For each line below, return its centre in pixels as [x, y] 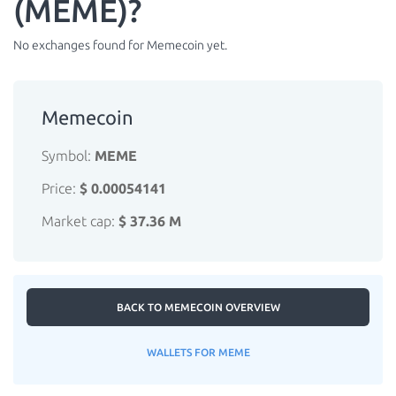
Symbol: [68, 156]
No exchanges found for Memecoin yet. [120, 45]
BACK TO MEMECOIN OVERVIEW [198, 307]
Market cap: [80, 221]
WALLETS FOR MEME [198, 352]
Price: [61, 188]
